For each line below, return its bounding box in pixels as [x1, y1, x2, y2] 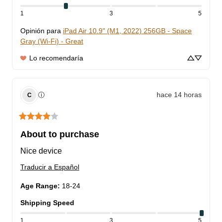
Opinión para [20, 26, 61, 35]
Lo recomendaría [29, 54, 83, 62]
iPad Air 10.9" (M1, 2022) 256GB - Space [63, 26, 192, 35]
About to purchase [20, 129, 99, 139]
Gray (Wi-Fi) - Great [20, 37, 83, 45]
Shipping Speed [20, 198, 74, 207]
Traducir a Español [20, 163, 79, 171]
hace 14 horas [157, 91, 202, 99]
